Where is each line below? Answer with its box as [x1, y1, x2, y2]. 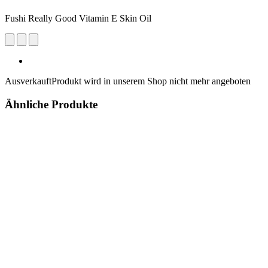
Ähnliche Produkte [5, 98, 98, 111]
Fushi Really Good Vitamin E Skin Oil [5, 13, 151, 23]
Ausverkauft [5, 75, 51, 86]
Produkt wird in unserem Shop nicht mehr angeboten [51, 75, 251, 86]
